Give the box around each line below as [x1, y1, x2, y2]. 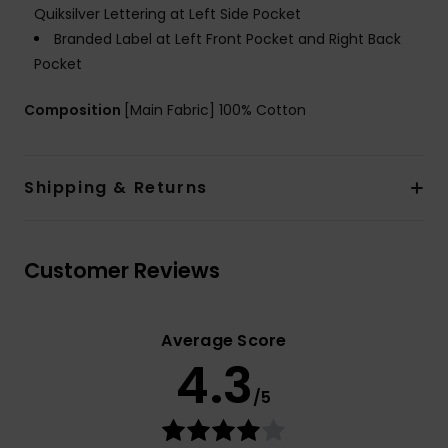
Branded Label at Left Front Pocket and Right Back [54, 29, 401, 50]
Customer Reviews [24, 256, 220, 286]
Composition [24, 100, 124, 121]
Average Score [161, 329, 287, 353]
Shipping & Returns [24, 176, 208, 200]
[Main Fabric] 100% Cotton [124, 100, 306, 121]
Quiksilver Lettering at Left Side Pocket [34, 4, 301, 25]
